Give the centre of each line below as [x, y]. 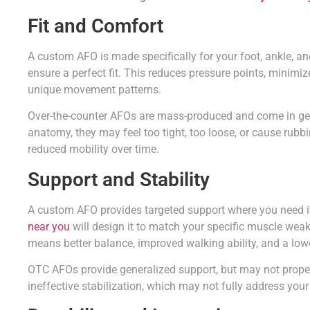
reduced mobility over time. [93, 149]
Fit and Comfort [95, 26]
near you [49, 226]
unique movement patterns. [94, 89]
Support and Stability [119, 179]
